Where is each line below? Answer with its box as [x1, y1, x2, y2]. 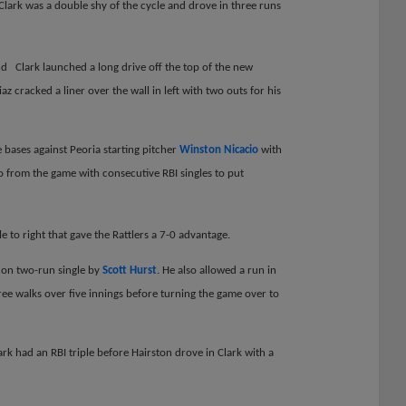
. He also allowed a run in [157, 265, 276, 277]
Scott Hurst [102, 265, 157, 277]
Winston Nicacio [179, 143, 258, 156]
